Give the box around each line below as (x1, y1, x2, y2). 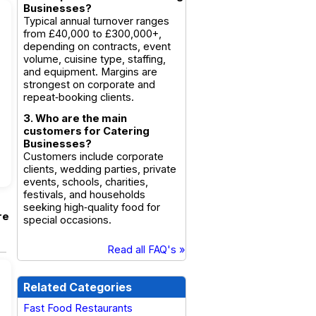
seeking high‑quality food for (23, 201, 160, 214)
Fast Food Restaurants (23, 302, 133, 315)
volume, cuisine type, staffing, (23, 53, 166, 66)
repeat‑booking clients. (23, 91, 134, 104)
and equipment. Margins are (23, 66, 157, 78)
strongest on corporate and (23, 78, 155, 91)
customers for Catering (23, 125, 150, 138)
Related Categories (23, 280, 132, 294)
